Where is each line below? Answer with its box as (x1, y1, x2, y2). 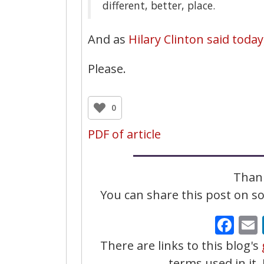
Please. (88, 60, 126, 77)
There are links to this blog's (100, 237, 262, 253)
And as (88, 31, 128, 47)
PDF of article (88, 126, 161, 142)
